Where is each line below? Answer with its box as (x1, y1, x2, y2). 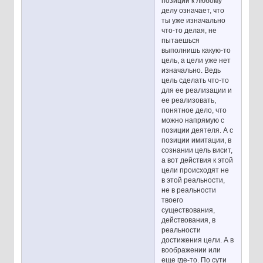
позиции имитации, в (161, 136, 232, 144)
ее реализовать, (161, 96, 217, 104)
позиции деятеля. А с (161, 126, 234, 134)
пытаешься (161, 36, 200, 45)
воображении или (161, 245, 221, 254)
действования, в (161, 215, 216, 224)
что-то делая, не (161, 26, 217, 35)
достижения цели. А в (161, 235, 234, 244)
